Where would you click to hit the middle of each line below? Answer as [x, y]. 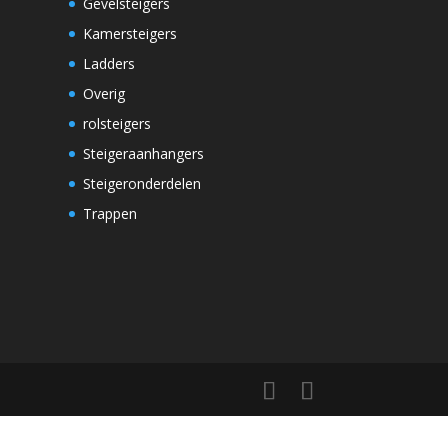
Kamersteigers [129, 33]
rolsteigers [116, 123]
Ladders [108, 63]
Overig [103, 93]
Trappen [109, 213]
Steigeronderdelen [141, 183]
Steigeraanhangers [143, 153]
